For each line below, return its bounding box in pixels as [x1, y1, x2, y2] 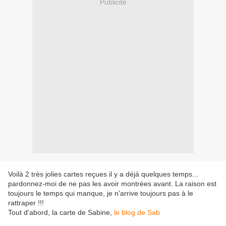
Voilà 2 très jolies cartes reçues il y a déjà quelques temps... [8, 170, 198, 179]
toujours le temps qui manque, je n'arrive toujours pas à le [8, 189, 193, 198]
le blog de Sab [114, 208, 160, 217]
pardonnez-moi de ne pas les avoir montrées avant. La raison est [8, 180, 216, 188]
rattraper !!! [8, 199, 44, 207]
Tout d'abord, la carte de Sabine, [8, 208, 114, 217]
